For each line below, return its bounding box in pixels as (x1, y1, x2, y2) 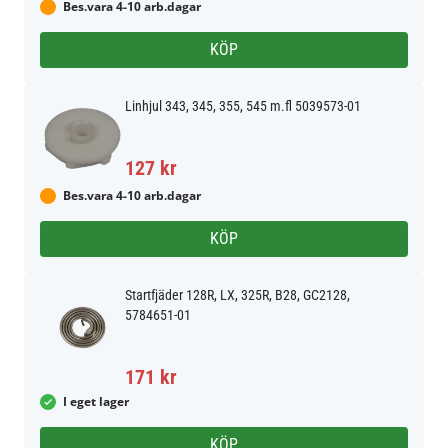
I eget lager (63, 393, 129, 410)
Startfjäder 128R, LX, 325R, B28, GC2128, (125, 287, 350, 303)
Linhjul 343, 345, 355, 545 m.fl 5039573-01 (125, 98, 361, 114)
